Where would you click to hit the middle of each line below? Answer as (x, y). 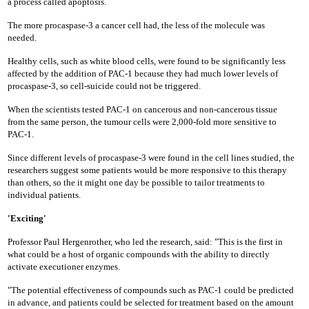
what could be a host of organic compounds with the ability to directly (139, 254)
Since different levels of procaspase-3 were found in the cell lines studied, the (151, 158)
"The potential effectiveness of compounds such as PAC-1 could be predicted (151, 290)
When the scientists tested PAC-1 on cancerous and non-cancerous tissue (142, 109)
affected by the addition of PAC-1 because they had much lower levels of (143, 73)
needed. (22, 38)
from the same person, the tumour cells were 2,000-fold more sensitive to (142, 122)
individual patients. (44, 195)
